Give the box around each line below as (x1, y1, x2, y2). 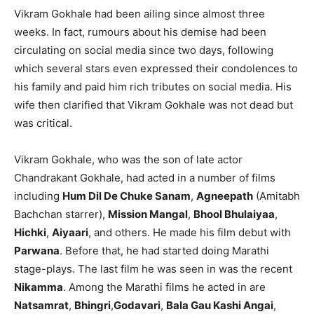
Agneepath (196, 189, 253, 203)
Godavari (114, 298, 161, 312)
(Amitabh (253, 189, 300, 203)
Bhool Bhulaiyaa (193, 207, 275, 221)
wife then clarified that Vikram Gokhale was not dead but (14, 97, 293, 111)
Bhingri (74, 298, 111, 312)
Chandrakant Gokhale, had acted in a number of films (14, 170, 275, 184)
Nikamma (14, 280, 63, 294)
